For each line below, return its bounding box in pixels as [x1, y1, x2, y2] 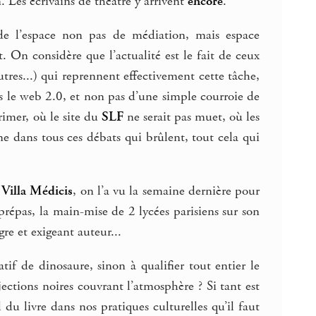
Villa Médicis [1, 183, 73, 200]
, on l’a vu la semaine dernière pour [73, 183, 260, 200]
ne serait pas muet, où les [123, 108, 260, 126]
